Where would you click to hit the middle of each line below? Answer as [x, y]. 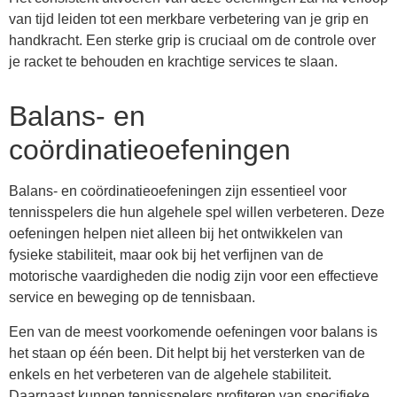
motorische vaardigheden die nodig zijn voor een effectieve [194, 276]
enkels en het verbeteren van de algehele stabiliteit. [170, 374]
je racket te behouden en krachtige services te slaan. [173, 62]
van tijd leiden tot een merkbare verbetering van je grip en [189, 19]
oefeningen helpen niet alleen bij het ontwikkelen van [176, 234]
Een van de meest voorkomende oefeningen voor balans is [193, 331]
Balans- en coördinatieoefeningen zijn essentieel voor [178, 191]
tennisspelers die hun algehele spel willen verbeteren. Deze [197, 213]
